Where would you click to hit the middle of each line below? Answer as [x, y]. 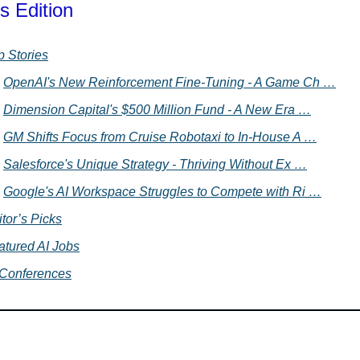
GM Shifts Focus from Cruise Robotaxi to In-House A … [160, 137]
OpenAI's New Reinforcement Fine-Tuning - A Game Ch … [170, 83]
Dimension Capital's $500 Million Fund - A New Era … [157, 110]
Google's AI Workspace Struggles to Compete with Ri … [162, 192]
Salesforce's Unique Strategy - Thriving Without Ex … [155, 165]
